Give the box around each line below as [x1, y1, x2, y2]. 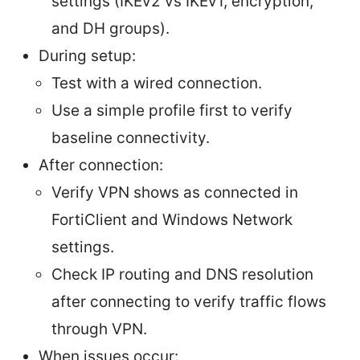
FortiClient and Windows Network [51, 211, 292, 230]
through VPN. [51, 320, 147, 339]
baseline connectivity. [51, 129, 210, 148]
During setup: [39, 47, 136, 66]
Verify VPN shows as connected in [51, 183, 298, 202]
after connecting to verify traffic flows [51, 292, 326, 312]
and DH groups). [51, 19, 170, 39]
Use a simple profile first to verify [51, 101, 292, 121]
